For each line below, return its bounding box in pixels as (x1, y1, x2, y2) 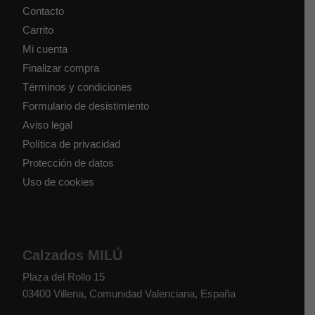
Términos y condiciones (22, 80, 133, 93)
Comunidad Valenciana (89, 287, 195, 300)
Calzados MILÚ (22, 247, 123, 263)
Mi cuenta (22, 42, 68, 55)
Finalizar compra (22, 61, 100, 74)
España (200, 287, 236, 300)
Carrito (22, 23, 54, 36)
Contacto (22, 4, 65, 17)
